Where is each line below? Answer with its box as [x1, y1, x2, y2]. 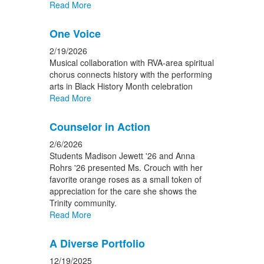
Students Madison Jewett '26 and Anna [49, 150, 195, 161]
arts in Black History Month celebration [49, 80, 193, 92]
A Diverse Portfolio [49, 236, 145, 251]
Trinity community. [49, 197, 117, 209]
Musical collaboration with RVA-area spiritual [49, 57, 214, 68]
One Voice [49, 26, 101, 41]
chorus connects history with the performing [49, 68, 212, 80]
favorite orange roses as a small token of [49, 173, 202, 185]
